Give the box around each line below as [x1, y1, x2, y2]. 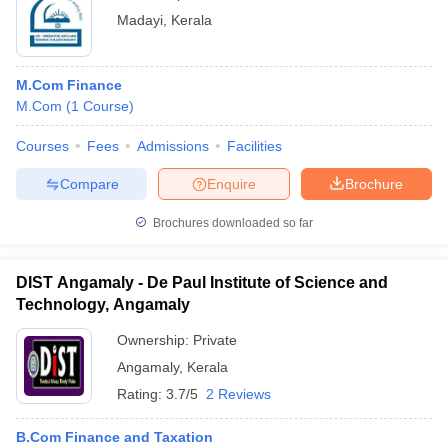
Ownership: [117, 332, 193, 348]
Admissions [137, 138, 209, 154]
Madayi [117, 12, 163, 28]
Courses [16, 138, 69, 154]
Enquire [207, 175, 256, 192]
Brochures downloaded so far [150, 216, 313, 230]
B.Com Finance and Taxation [16, 429, 213, 445]
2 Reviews [206, 386, 271, 402]
